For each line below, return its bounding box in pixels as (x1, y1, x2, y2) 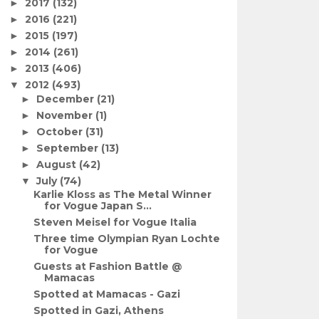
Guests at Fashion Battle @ (33, 260, 183, 273)
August (36, 157, 80, 171)
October (36, 125, 86, 138)
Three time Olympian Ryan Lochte (33, 232, 221, 245)
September (36, 141, 102, 155)
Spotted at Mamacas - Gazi (33, 288, 181, 300)
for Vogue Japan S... (44, 199, 152, 212)
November (36, 108, 96, 122)
